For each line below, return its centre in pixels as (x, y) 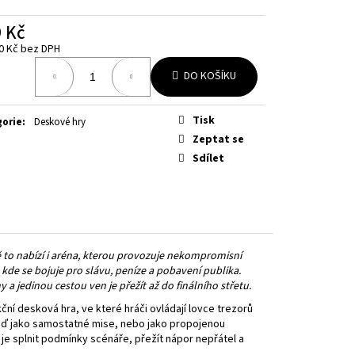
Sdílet (208, 158)
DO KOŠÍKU (210, 76)
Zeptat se (218, 139)
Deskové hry (60, 122)
